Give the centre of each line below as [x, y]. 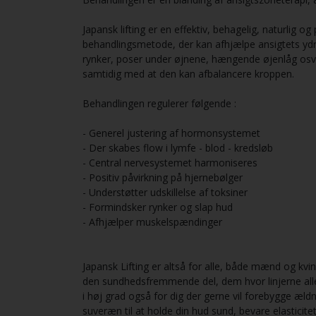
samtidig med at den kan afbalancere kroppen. [188, 74]
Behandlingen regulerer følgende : [161, 104]
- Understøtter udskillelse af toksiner [165, 193]
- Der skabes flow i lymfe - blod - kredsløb [179, 148]
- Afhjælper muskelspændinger [154, 222]
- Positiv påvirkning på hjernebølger [164, 178]
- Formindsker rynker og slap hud [158, 207]
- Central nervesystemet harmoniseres [170, 163]
